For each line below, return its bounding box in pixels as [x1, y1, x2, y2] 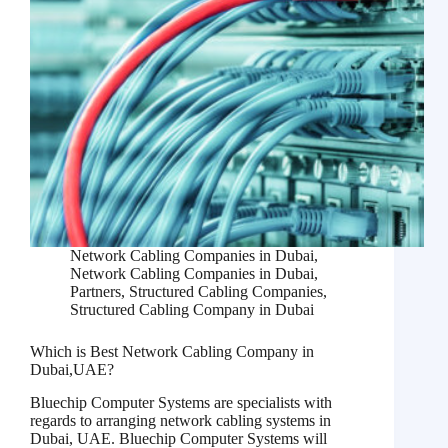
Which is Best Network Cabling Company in [30, 343, 314, 361]
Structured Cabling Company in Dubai [70, 301, 314, 319]
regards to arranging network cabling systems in [30, 412, 331, 430]
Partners [70, 283, 121, 301]
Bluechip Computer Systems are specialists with [30, 394, 332, 412]
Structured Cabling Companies [129, 283, 323, 301]
